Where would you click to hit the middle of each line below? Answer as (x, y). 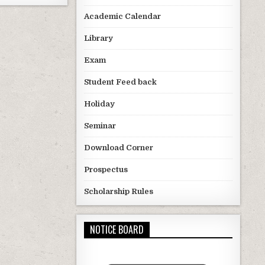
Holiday (99, 104)
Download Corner (118, 148)
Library (98, 38)
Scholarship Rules (118, 192)
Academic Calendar (122, 17)
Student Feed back (120, 82)
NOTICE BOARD (117, 230)
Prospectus (106, 170)
